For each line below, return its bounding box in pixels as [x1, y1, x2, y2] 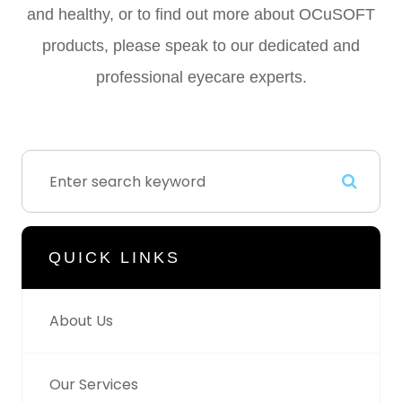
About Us [49, 310, 113, 332]
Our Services [49, 374, 138, 396]
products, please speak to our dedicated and [42, 37, 360, 56]
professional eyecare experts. [95, 68, 307, 87]
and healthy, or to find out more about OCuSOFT [27, 5, 375, 24]
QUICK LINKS [48, 249, 180, 267]
